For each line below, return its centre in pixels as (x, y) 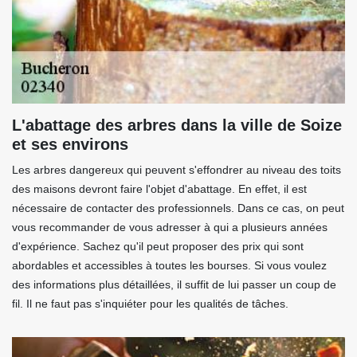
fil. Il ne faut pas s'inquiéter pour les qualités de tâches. (150, 304)
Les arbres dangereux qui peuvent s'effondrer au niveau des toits (177, 170)
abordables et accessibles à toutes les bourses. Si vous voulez (169, 266)
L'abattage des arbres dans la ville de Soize (177, 126)
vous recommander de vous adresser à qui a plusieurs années (170, 228)
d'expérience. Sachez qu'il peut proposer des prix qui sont (158, 247)
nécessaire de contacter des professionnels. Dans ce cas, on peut (178, 208)
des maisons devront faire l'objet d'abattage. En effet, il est (159, 189)
